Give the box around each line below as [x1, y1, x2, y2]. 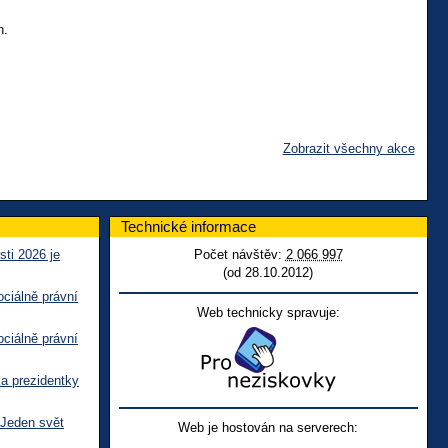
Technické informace [121, 217, 256, 235]
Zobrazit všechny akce [282, 140, 415, 156]
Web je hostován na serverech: [178, 419, 359, 435]
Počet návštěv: [193, 246, 286, 262]
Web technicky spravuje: [196, 304, 340, 320]
